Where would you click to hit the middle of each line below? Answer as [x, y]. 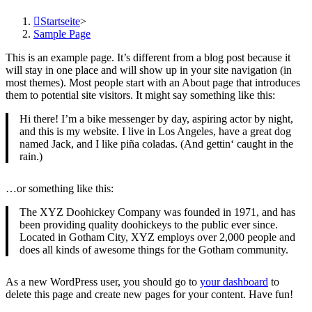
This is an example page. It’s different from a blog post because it [148, 57]
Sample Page [62, 33]
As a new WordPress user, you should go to [103, 281]
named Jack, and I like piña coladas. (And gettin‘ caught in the [156, 143]
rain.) [31, 156]
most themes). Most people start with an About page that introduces [153, 82]
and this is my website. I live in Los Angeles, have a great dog [155, 131]
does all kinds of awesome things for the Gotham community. [154, 249]
